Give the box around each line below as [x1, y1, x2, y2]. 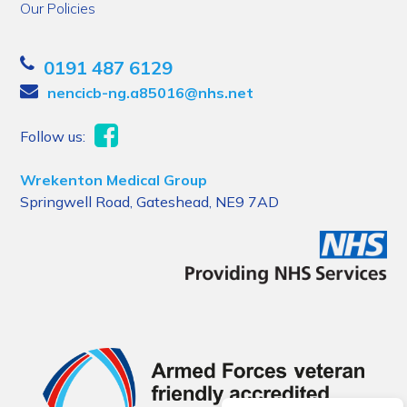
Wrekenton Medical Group [20, 171, 208, 189]
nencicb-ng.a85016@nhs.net [47, 84, 254, 102]
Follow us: [20, 127, 86, 145]
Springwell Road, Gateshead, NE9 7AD [20, 193, 280, 211]
